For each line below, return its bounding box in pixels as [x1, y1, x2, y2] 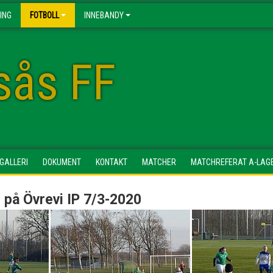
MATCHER [142, 157, 176, 167]
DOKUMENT [43, 157, 81, 167]
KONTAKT [96, 157, 127, 167]
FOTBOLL [30, 10, 59, 20]
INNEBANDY [84, 10, 124, 20]
